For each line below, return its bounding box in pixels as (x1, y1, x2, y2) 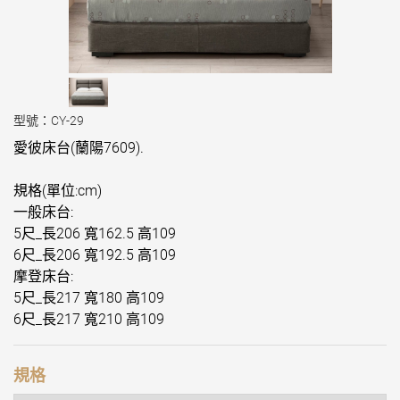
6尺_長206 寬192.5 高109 (13, 246, 176, 264)
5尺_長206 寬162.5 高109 (13, 225, 176, 243)
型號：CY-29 (13, 113, 84, 129)
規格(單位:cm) (13, 182, 102, 200)
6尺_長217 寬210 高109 (13, 311, 164, 329)
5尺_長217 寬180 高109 (13, 289, 164, 307)
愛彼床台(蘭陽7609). (13, 139, 144, 157)
